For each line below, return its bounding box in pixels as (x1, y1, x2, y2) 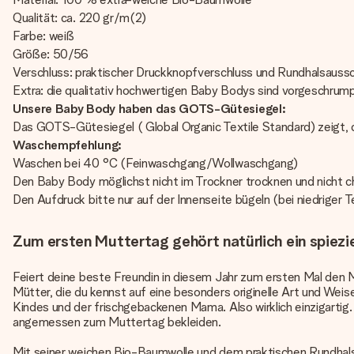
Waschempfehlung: (13, 137, 125, 153)
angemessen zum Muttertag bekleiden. (13, 314, 221, 330)
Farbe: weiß (13, 28, 74, 43)
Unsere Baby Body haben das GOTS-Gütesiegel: (13, 101, 286, 116)
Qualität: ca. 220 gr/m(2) (13, 10, 146, 25)
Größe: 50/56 (13, 47, 89, 62)
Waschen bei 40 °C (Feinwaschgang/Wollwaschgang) (13, 156, 298, 171)
